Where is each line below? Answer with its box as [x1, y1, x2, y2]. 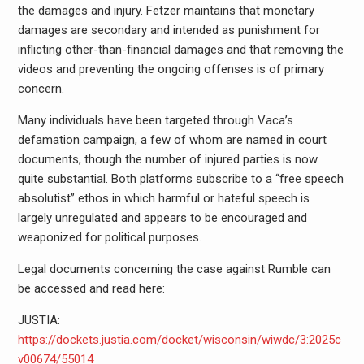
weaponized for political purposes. [17, 229, 201, 245]
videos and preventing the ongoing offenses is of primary [17, 61, 324, 76]
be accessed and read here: [17, 280, 165, 296]
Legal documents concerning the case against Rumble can [17, 261, 331, 276]
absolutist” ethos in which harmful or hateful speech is [17, 190, 310, 206]
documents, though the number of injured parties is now [17, 151, 318, 167]
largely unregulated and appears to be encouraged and [17, 210, 307, 225]
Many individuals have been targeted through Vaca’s [17, 112, 293, 128]
